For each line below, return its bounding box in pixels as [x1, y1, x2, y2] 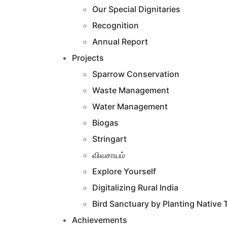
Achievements [72, 215, 127, 225]
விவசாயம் [92, 150, 125, 161]
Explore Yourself [92, 166, 156, 177]
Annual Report [92, 36, 148, 47]
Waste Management [92, 85, 169, 96]
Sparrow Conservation [92, 69, 179, 80]
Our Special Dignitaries [92, 4, 180, 15]
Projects [72, 53, 104, 63]
